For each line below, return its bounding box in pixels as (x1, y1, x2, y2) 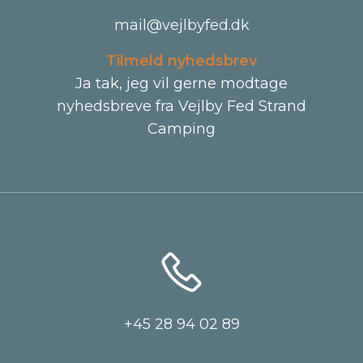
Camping (147, 120, 216, 138)
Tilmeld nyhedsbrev (106, 52, 257, 70)
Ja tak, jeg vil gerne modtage (75, 75, 288, 92)
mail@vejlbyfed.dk (113, 16, 250, 34)
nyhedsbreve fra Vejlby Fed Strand (57, 97, 306, 115)
